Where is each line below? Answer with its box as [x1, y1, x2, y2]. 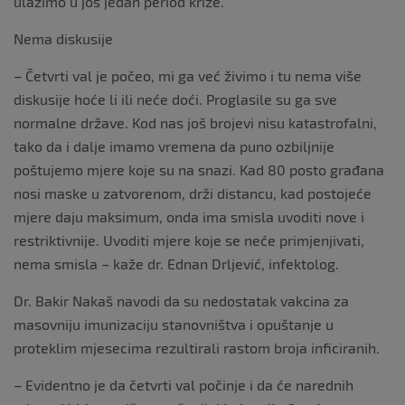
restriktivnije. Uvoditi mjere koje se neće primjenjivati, [14, 231, 364, 249]
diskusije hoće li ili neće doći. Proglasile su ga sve [14, 90, 337, 108]
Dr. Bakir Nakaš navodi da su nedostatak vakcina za [14, 292, 349, 309]
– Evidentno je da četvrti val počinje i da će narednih [14, 376, 353, 393]
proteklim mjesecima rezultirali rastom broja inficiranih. [14, 339, 380, 356]
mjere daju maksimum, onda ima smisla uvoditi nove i [14, 208, 364, 225]
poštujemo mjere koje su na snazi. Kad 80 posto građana [14, 161, 384, 178]
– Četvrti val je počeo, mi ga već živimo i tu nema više [14, 67, 362, 84]
